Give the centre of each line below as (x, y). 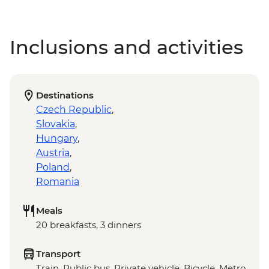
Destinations (65, 95)
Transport (58, 254)
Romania (58, 182)
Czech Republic (74, 110)
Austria (53, 153)
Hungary (57, 139)
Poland (53, 168)
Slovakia (56, 124)
